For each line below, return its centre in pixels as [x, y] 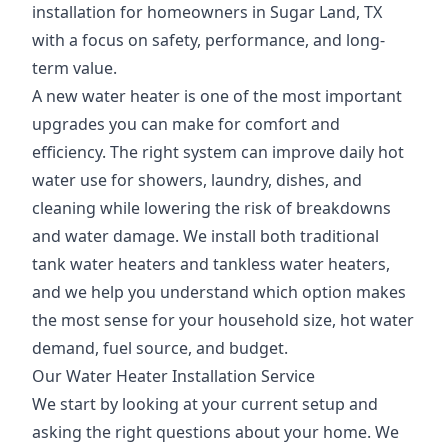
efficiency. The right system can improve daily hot [218, 152]
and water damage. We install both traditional [205, 236]
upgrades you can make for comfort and [186, 124]
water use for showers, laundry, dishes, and [197, 180]
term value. [74, 68]
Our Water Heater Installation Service [173, 376]
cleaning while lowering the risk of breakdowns [211, 208]
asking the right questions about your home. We [215, 432]
